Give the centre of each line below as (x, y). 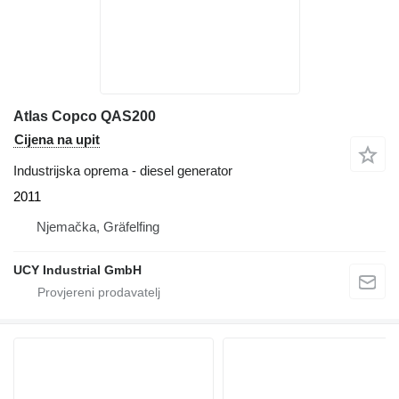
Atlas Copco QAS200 (85, 116)
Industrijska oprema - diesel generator (123, 170)
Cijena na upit (57, 139)
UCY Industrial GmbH (77, 269)
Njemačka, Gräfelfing (98, 226)
